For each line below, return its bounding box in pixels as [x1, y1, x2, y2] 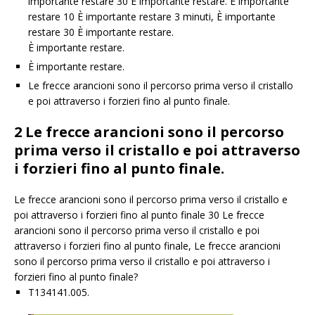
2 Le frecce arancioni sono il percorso [14, 122, 284, 141]
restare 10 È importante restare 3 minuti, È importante [28, 9, 276, 23]
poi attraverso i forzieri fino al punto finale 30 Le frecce [14, 207, 264, 221]
